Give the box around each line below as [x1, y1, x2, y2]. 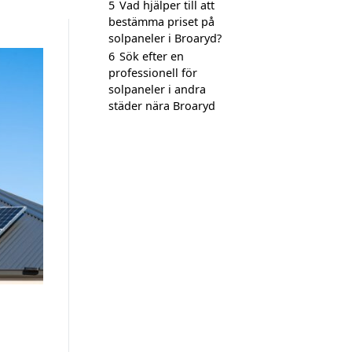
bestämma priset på [108, 14, 214, 29]
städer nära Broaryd [108, 98, 215, 113]
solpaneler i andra [108, 82, 206, 97]
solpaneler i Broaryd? [108, 31, 222, 46]
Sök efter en [119, 49, 184, 64]
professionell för [108, 65, 197, 80]
